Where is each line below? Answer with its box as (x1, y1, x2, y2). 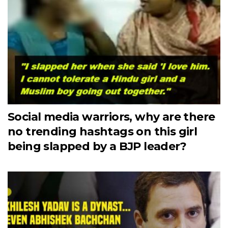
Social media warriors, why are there (8, 109, 215, 124)
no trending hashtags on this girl (8, 124, 197, 138)
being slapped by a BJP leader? (8, 139, 186, 153)
